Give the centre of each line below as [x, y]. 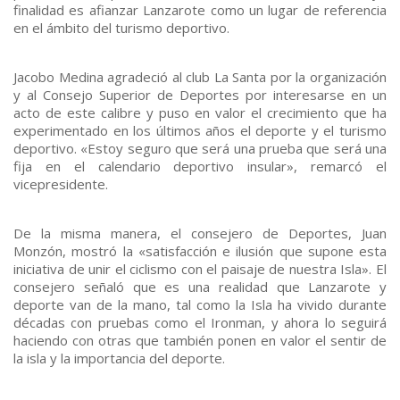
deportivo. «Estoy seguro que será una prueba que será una [200, 148]
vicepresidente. [62, 183]
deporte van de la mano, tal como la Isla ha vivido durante [200, 304]
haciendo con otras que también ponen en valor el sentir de [200, 340]
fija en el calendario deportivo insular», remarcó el [200, 166]
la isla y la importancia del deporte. [119, 358]
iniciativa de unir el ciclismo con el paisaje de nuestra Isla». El [200, 268]
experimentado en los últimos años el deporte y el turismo [200, 130]
